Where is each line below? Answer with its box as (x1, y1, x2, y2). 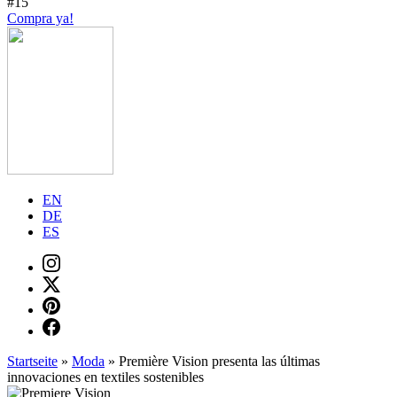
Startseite (7, 354, 58, 369)
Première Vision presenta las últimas (119, 354, 320, 369)
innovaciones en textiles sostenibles (7, 370, 204, 385)
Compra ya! (7, 11, 74, 26)
